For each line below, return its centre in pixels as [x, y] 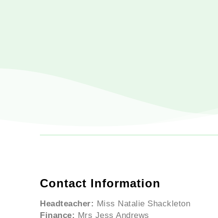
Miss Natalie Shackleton [142, 204]
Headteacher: [67, 204]
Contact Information [100, 183]
